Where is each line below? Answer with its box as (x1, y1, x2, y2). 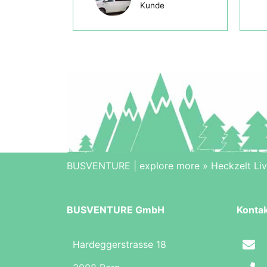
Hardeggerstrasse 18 (73, 238, 166, 251)
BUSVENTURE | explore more (67, 159, 200, 172)
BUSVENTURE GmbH (67, 203, 164, 216)
